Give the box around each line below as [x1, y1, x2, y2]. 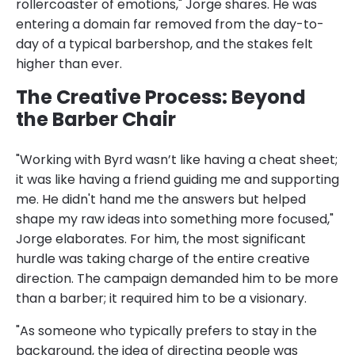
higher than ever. [16, 54, 122, 73]
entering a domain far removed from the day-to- [16, 14, 324, 33]
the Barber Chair [16, 105, 176, 132]
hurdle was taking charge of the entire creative [16, 249, 310, 268]
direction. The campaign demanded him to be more [16, 269, 338, 288]
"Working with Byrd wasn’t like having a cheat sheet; [16, 150, 338, 169]
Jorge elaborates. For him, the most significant [16, 229, 306, 248]
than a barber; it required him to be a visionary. [16, 288, 307, 307]
